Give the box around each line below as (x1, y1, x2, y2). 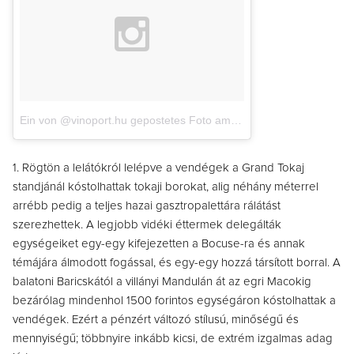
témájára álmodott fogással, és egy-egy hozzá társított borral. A (13, 257, 341, 269)
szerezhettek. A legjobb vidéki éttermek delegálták (13, 219, 281, 232)
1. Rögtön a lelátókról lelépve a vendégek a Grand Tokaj (13, 162, 304, 175)
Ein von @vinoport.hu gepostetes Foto (20, 114, 212, 127)
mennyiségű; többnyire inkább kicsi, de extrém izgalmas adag (13, 333, 333, 345)
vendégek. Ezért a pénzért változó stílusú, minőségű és (13, 314, 299, 326)
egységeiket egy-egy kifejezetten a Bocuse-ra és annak (13, 238, 305, 250)
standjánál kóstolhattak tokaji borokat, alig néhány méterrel (13, 181, 318, 194)
